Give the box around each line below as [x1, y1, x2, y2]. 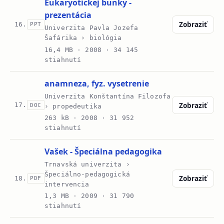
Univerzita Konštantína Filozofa [44, 92, 171, 100]
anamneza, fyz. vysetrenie [44, 77, 149, 89]
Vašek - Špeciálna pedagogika [44, 146, 162, 157]
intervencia [44, 180, 89, 188]
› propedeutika [44, 102, 101, 110]
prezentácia [44, 9, 92, 21]
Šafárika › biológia [44, 34, 122, 42]
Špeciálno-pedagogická [44, 170, 130, 178]
